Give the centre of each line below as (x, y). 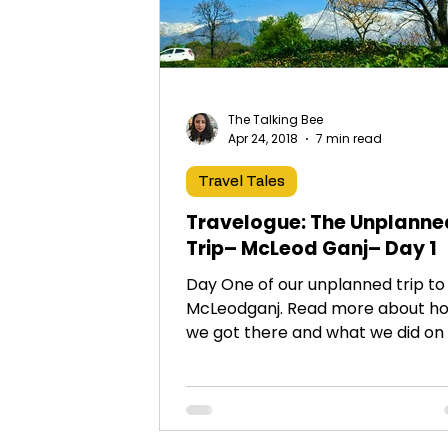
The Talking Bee (275, 119)
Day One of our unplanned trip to (315, 284)
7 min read (349, 138)
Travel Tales (241, 181)
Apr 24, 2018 (263, 138)
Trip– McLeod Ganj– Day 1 (311, 248)
